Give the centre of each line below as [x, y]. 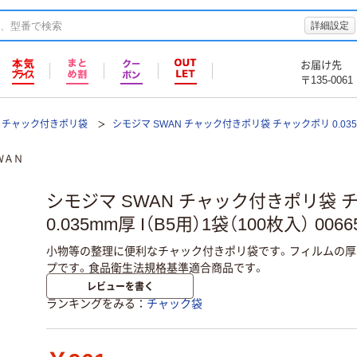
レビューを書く [120, 286]
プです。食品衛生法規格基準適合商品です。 [155, 267]
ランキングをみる [91, 304]
